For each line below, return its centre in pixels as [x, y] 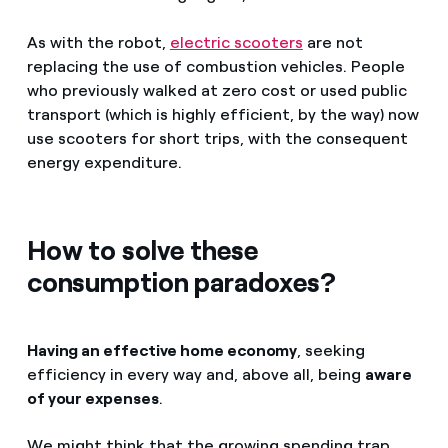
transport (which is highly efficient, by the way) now [222, 114]
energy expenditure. [104, 162]
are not [332, 42]
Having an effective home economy [162, 350]
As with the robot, [98, 42]
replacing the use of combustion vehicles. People [215, 66]
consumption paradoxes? [181, 282]
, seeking [331, 350]
